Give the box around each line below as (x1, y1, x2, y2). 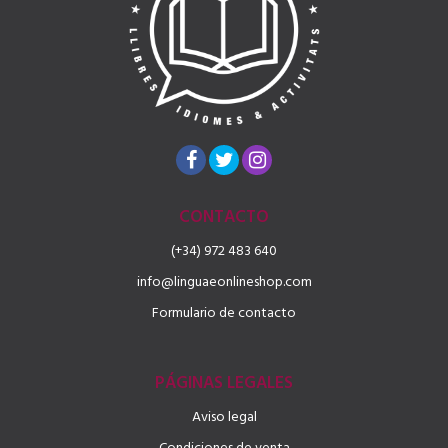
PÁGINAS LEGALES (155, 369, 293, 398)
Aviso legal (191, 405, 257, 429)
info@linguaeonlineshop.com (136, 270, 312, 294)
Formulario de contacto (152, 301, 296, 325)
